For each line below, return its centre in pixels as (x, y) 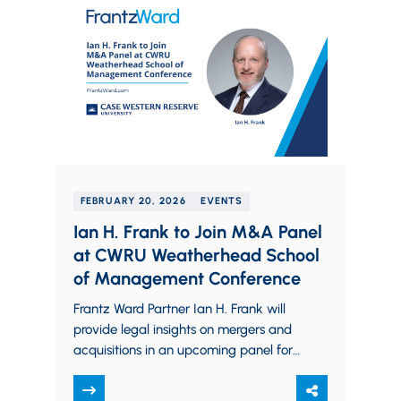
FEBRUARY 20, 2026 (133, 201)
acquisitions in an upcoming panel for (183, 350)
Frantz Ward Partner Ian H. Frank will (179, 309)
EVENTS (222, 201)
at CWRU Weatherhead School (196, 255)
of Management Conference (187, 278)
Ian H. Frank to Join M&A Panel (198, 232)
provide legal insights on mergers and (183, 329)
